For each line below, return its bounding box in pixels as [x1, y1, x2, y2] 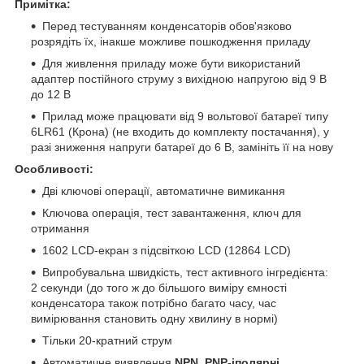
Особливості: [15, 162, 93, 175]
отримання [31, 221, 89, 235]
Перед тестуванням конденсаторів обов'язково [42, 19, 292, 32]
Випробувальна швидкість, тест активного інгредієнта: [42, 265, 328, 279]
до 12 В [31, 87, 71, 101]
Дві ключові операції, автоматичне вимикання [42, 184, 285, 197]
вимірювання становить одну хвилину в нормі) [31, 311, 278, 325]
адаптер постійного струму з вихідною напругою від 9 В [31, 71, 327, 85]
